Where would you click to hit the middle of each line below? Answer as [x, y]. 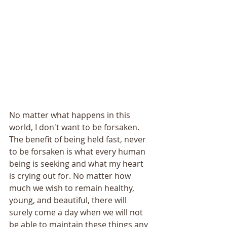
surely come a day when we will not [77, 213]
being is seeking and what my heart [77, 164]
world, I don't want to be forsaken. [75, 127]
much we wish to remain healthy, [73, 188]
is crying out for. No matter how [71, 176]
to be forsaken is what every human [78, 152]
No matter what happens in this [71, 115]
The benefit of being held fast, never [79, 140]
